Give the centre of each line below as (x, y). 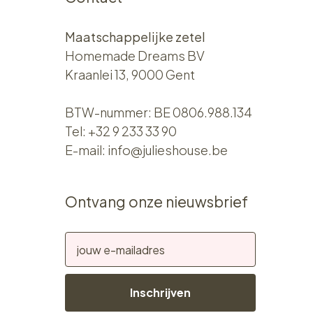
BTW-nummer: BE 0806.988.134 (159, 112)
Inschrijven (160, 293)
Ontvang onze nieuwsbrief (157, 202)
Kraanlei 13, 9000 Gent (130, 75)
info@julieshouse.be (168, 150)
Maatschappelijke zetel (136, 37)
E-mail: (87, 150)
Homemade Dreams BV (135, 56)
